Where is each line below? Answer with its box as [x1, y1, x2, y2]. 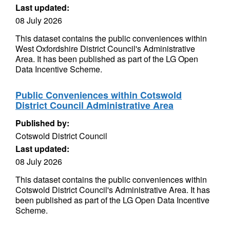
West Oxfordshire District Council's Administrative [15, 43, 195, 54]
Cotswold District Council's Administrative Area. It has [15, 184, 210, 196]
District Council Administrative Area [15, 99, 174, 112]
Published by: [15, 117, 69, 129]
